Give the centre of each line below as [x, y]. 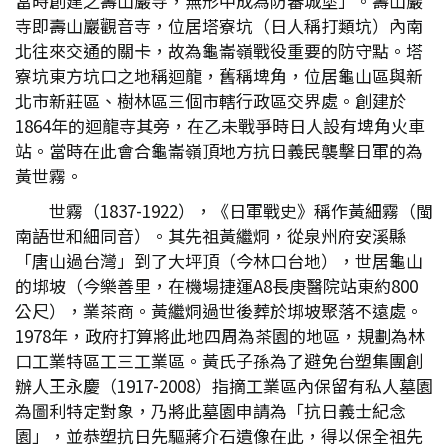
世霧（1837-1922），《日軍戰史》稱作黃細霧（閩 [241, 210]
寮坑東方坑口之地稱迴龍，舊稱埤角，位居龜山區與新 [219, 75]
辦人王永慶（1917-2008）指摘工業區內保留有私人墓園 [224, 385]
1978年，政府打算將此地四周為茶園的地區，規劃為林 [220, 335]
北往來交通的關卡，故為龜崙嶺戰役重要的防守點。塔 [219, 50]
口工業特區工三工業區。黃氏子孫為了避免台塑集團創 [219, 360]
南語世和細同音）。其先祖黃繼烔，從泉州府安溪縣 [210, 235]
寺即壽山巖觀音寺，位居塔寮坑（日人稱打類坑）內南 [219, 25]
